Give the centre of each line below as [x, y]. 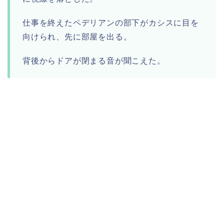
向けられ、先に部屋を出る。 [77, 37]
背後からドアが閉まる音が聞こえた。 [94, 61]
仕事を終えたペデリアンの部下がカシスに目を [111, 23]
